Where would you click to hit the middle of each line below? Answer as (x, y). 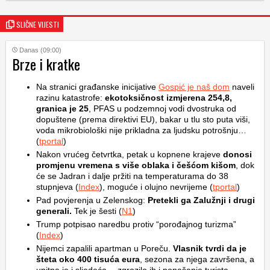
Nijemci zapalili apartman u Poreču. (105, 248)
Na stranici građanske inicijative (97, 87)
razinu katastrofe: (71, 98)
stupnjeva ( (57, 187)
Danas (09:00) (40, 50)
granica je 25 (62, 108)
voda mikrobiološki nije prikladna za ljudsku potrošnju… (141, 130)
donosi (237, 154)
